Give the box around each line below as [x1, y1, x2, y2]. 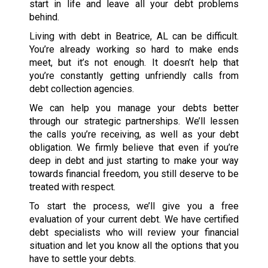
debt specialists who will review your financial [29, 227, 239, 239]
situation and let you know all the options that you [29, 240, 239, 252]
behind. [29, 11, 59, 23]
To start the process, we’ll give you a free [29, 200, 239, 212]
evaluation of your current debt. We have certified [29, 214, 239, 226]
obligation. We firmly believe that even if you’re [29, 142, 239, 154]
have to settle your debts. [29, 253, 136, 265]
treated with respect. [29, 181, 115, 193]
